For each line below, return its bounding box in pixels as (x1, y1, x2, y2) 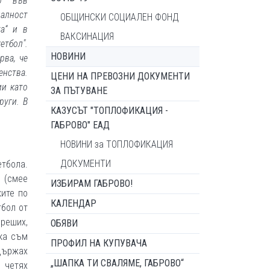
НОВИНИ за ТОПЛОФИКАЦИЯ (60, 139, 173, 150)
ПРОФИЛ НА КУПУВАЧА (51, 237, 147, 249)
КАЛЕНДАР (51, 198, 96, 209)
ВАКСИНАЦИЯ (60, 31, 114, 42)
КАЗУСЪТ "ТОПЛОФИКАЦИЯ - (51, 105, 168, 116)
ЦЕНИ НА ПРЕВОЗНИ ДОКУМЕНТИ (51, 71, 190, 82)
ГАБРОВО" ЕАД (51, 119, 110, 131)
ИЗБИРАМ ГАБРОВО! (51, 178, 133, 189)
